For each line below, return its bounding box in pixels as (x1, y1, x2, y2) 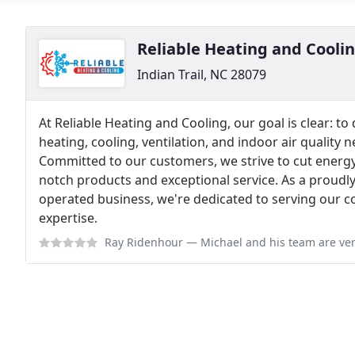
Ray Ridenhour (105, 235, 183, 250)
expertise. (39, 209, 97, 227)
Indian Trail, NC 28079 (137, 66, 266, 83)
